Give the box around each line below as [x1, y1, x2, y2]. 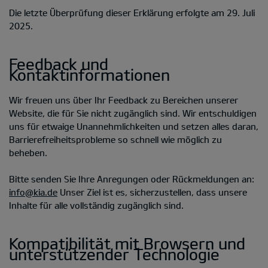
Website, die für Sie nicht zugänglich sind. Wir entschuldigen [9, 107, 257, 118]
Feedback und [9, 54, 108, 73]
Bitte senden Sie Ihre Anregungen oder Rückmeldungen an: [9, 173, 254, 184]
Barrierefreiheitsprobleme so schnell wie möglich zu [9, 133, 222, 145]
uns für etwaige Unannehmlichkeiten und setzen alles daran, [9, 120, 258, 132]
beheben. [9, 147, 47, 158]
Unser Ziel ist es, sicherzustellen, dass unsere [57, 186, 247, 197]
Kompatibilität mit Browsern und [9, 233, 245, 252]
